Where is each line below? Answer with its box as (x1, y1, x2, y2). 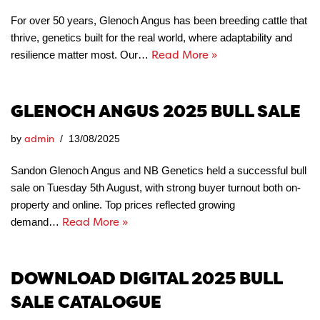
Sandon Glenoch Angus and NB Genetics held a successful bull (11, 164, 306, 176)
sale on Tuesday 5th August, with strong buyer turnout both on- (11, 181, 301, 194)
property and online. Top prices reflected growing (11, 199, 235, 211)
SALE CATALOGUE (11, 290, 161, 314)
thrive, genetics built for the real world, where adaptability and (11, 31, 292, 44)
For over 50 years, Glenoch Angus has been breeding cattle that (11, 14, 307, 26)
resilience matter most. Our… (11, 49, 151, 61)
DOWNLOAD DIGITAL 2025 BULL (11, 266, 282, 290)
